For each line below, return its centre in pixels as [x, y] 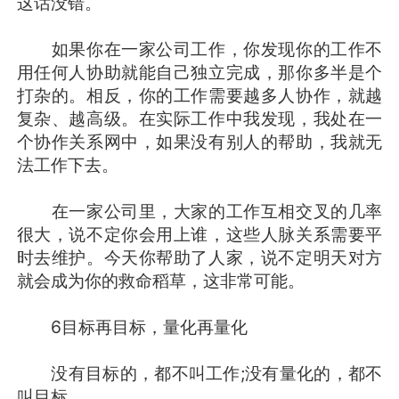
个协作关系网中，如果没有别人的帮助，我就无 [199, 141]
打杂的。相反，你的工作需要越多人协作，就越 [199, 95]
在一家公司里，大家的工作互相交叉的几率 [199, 211]
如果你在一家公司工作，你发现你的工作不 [199, 49]
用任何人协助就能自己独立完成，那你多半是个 [199, 72]
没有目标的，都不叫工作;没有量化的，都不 [199, 373]
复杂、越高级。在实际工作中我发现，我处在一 [199, 118]
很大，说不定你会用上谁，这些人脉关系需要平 [199, 234]
